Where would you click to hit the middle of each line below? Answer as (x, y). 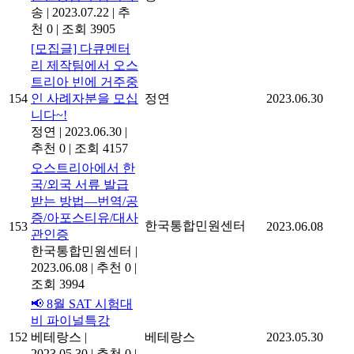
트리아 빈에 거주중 (85, 81)
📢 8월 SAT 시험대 (82, 303)
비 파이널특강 (70, 320)
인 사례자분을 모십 (85, 98)
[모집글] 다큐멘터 (81, 48)
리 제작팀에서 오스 (85, 65)
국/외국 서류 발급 (80, 184)
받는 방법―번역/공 (85, 201)
